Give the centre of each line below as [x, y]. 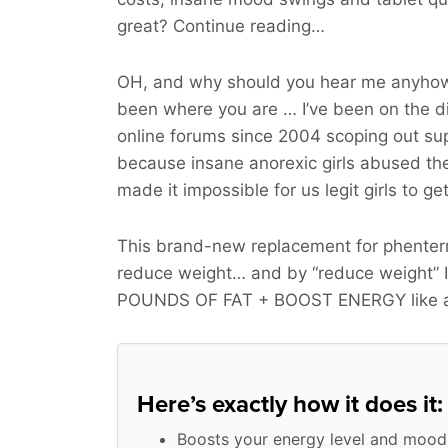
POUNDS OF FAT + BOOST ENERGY [261, 300]
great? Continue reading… [221, 26]
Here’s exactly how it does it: [290, 404]
